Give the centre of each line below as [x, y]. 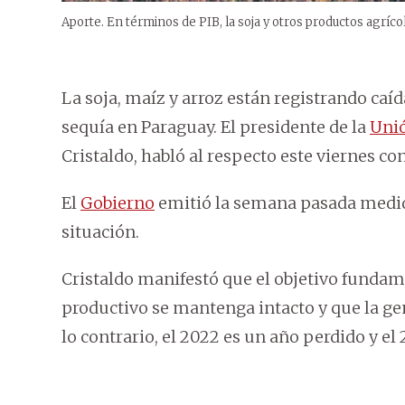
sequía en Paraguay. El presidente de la [216, 127]
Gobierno [118, 203]
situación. [100, 232]
